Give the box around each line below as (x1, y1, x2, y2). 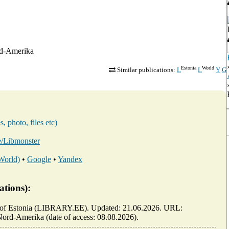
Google (27, 154, 51, 164)
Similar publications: (116, 66, 177, 74)
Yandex (58, 154, 82, 164)
